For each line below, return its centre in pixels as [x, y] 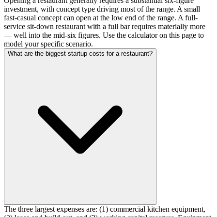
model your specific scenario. [48, 44]
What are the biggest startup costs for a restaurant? [80, 54]
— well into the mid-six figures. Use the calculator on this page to [104, 35]
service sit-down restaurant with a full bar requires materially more [105, 27]
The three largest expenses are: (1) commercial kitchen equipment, [105, 209]
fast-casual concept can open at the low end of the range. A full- [101, 18]
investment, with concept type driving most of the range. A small [102, 9]
